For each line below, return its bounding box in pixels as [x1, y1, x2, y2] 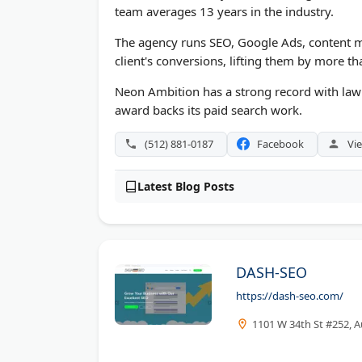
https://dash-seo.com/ [236, 288, 343, 303]
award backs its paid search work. [115, 101, 302, 118]
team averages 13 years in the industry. [115, 2, 334, 19]
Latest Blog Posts [137, 178, 234, 194]
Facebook [257, 136, 304, 151]
